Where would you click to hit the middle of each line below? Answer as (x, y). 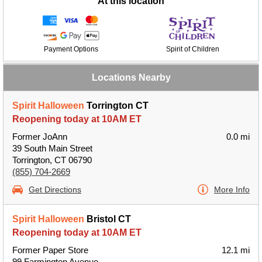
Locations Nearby (131, 77)
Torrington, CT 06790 (52, 160)
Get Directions (55, 189)
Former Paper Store (50, 250)
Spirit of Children (192, 49)
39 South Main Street (52, 148)
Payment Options (71, 49)
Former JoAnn (40, 137)
